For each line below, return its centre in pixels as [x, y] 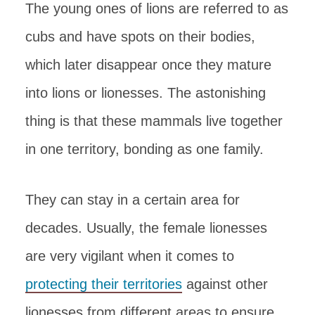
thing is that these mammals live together [154, 121]
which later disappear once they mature [148, 64]
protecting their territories [104, 284]
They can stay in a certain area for [133, 199]
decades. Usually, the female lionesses [146, 227]
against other [225, 284]
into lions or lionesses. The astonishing [146, 92]
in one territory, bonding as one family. [144, 149]
